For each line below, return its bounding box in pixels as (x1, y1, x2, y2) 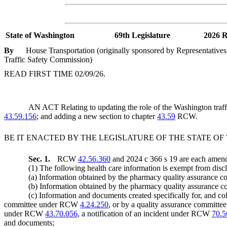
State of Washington (6, 30, 74, 40)
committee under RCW (4, 200, 80, 209)
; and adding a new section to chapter (36, 111, 157, 121)
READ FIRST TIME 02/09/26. (4, 69, 105, 78)
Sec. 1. (28, 154, 52, 163)
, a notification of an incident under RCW (78, 209, 212, 218)
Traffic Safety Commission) (4, 55, 92, 64)
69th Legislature (115, 30, 170, 40)
